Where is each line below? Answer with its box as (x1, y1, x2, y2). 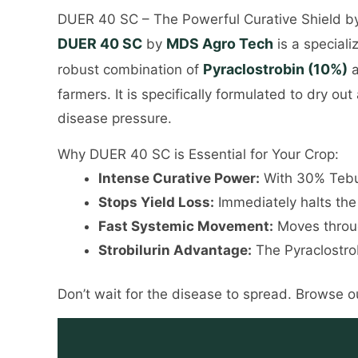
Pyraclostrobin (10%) (203, 60, 348, 78)
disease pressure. (58, 109, 172, 126)
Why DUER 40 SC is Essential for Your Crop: (58, 145, 339, 162)
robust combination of (58, 61, 203, 78)
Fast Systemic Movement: (98, 217, 273, 234)
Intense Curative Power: (98, 169, 260, 186)
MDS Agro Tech (166, 34, 273, 52)
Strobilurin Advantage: (98, 241, 252, 258)
